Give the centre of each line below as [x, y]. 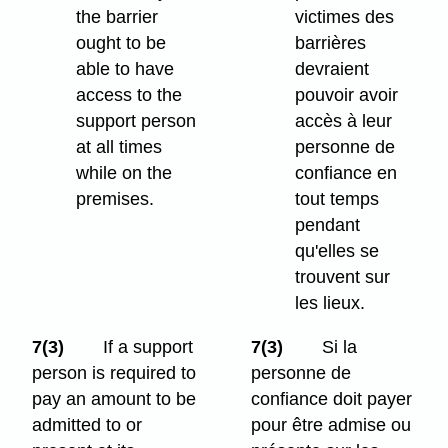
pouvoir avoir [347, 95]
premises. [115, 199]
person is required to [114, 373]
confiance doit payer [332, 399]
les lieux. [330, 303]
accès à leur [344, 121]
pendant [328, 225]
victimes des [345, 17]
